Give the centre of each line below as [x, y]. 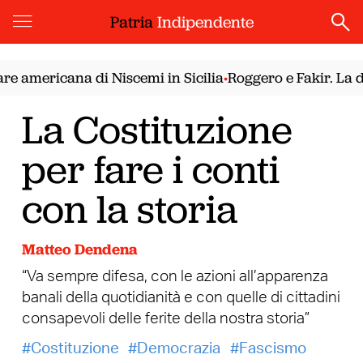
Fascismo [272, 349]
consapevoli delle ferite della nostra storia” [165, 318]
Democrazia [179, 349]
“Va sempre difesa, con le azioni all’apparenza [175, 276]
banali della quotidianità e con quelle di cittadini [181, 297]
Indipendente [205, 22]
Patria [133, 22]
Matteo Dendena [79, 250]
